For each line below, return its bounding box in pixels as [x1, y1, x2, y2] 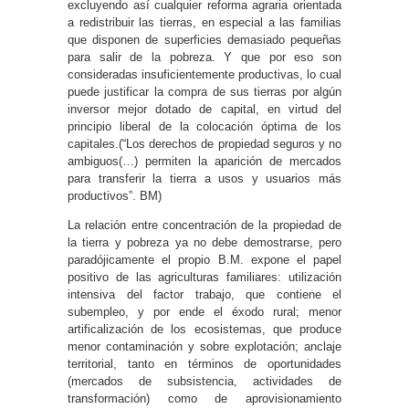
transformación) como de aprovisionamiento [68, 391, 341, 405]
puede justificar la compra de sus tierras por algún [68, 84, 341, 99]
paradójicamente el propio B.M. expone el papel [68, 252, 341, 267]
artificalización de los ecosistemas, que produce [68, 321, 341, 336]
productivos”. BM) [68, 188, 162, 203]
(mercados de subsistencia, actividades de [68, 373, 341, 388]
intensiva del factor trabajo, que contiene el [68, 287, 341, 301]
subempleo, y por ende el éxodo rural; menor [68, 304, 341, 319]
